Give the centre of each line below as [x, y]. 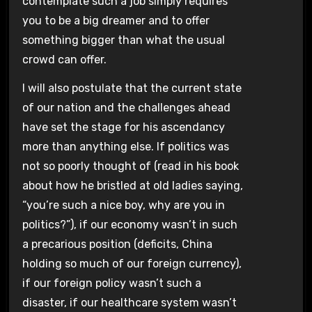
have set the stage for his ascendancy [123, 127]
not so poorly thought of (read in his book [130, 166]
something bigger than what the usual [123, 40]
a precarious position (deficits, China [117, 244]
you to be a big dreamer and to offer [116, 20]
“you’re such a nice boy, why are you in [123, 205]
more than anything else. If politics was [125, 146]
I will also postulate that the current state [132, 88]
